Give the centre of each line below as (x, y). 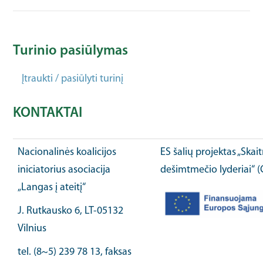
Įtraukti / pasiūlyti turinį (73, 79)
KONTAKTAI (48, 113)
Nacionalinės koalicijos (67, 152)
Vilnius (32, 228)
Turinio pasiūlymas (71, 51)
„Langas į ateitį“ (52, 187)
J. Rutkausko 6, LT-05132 (71, 211)
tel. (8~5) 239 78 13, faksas (75, 252)
